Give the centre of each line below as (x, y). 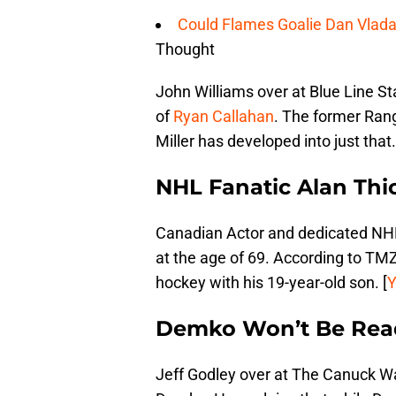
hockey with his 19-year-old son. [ (271, 282)
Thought (185, 49)
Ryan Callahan (224, 116)
